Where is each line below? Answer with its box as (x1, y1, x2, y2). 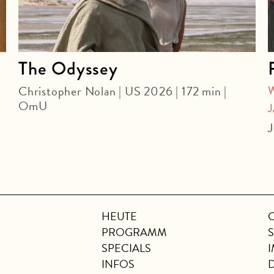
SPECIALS (102, 239, 151, 256)
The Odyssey (18, 54, 118, 82)
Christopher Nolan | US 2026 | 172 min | (18, 81, 228, 100)
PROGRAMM (102, 223, 167, 240)
